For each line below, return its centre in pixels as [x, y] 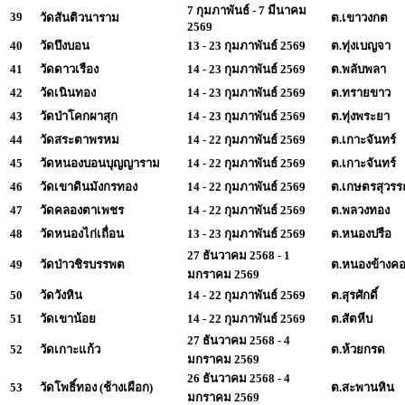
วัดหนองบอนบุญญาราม [100, 163]
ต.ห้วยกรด [358, 349]
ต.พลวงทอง [360, 210]
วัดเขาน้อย [68, 318]
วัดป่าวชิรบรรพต [82, 264]
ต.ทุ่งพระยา [360, 116]
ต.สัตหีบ [352, 318]
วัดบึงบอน [65, 45]
